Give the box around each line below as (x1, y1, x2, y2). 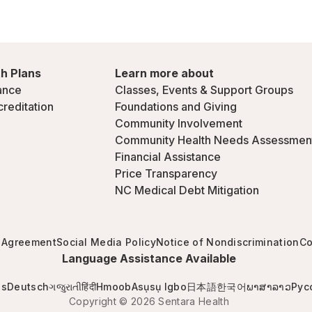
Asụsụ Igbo (131, 281, 187, 292)
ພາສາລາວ (246, 281, 292, 292)
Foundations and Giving (115, 100, 237, 114)
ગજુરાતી (49, 281, 82, 292)
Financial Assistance (115, 150, 221, 164)
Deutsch (6, 281, 49, 292)
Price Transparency (115, 166, 217, 180)
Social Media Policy (56, 236, 156, 248)
